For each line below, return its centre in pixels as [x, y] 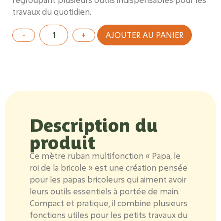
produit [62, 142]
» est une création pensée [137, 168]
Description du [94, 124]
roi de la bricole [58, 168]
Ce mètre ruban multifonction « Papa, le [105, 156]
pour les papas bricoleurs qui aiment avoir [108, 180]
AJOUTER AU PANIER [144, 35]
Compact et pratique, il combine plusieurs [109, 203]
